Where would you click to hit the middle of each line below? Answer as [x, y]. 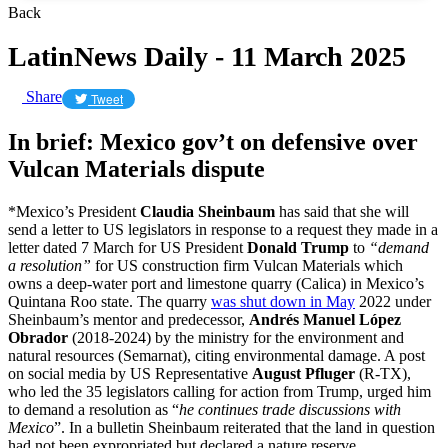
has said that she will [342, 211]
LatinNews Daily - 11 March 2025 [207, 56]
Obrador [38, 337]
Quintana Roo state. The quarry [109, 301]
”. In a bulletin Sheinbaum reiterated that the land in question [244, 427]
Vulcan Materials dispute [136, 168]
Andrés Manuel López [325, 319]
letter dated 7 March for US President [127, 247]
